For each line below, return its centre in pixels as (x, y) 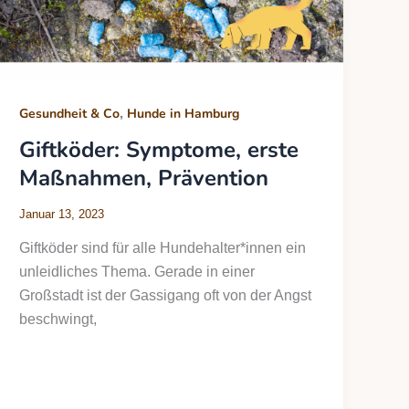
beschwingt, (58, 320)
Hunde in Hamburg (184, 113)
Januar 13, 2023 (62, 214)
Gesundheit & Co (70, 113)
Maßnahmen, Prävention (144, 178)
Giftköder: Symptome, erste (159, 150)
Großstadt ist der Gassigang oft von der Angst (166, 296)
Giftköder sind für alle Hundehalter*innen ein (163, 248)
